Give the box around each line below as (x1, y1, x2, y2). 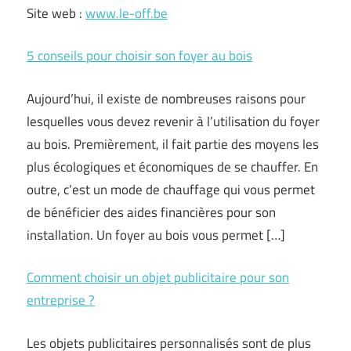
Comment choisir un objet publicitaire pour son (27, 267, 289, 288)
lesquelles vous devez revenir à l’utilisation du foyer (27, 110, 320, 132)
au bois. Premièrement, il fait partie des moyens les (27, 133, 319, 154)
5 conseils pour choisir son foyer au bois (27, 45, 252, 67)
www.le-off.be (85, 2, 168, 24)
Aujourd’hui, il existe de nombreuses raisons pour (27, 88, 306, 109)
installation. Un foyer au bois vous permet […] (27, 224, 285, 245)
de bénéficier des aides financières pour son (27, 201, 276, 223)
